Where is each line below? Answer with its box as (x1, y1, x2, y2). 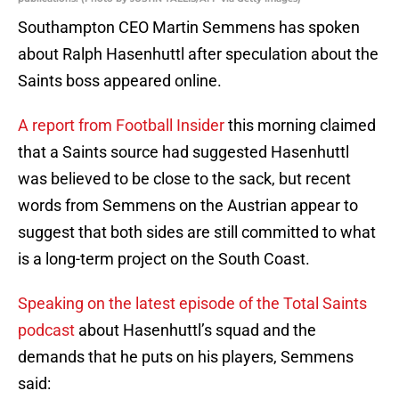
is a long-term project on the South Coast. (18, 249, 310, 269)
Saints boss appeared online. (18, 71, 222, 91)
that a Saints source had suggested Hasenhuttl (18, 142, 349, 162)
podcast (18, 321, 75, 340)
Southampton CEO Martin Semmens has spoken (18, 18, 360, 37)
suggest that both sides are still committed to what (18, 223, 376, 242)
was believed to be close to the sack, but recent (18, 169, 351, 189)
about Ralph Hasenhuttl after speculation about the (18, 45, 379, 64)
